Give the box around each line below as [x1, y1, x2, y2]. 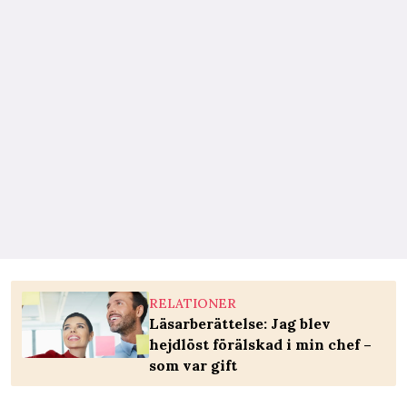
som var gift [149, 356, 237, 375]
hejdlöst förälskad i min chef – [149, 335, 372, 354]
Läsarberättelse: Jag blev [149, 314, 331, 333]
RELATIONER [149, 295, 236, 313]
